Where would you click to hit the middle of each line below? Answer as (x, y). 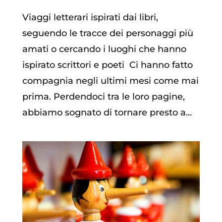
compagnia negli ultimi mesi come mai (110, 81)
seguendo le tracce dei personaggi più (108, 33)
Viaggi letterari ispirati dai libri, (90, 18)
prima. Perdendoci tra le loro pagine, (103, 97)
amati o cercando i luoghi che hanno (104, 49)
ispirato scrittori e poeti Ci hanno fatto (107, 65)
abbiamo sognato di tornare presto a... (107, 113)
